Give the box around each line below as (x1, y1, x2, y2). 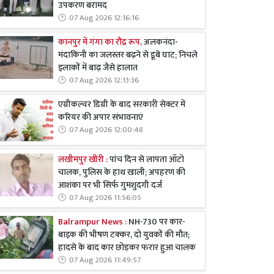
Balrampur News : (58, 214, 127, 229)
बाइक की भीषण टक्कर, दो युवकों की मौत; (58, 227, 190, 242)
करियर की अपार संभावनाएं (58, 109, 143, 125)
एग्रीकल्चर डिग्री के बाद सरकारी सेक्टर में (58, 97, 185, 112)
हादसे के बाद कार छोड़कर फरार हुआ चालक (58, 240, 196, 255)
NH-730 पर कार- (127, 214, 185, 229)
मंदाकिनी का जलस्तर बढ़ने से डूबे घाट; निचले (58, 48, 198, 63)
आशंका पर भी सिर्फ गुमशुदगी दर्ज (58, 177, 162, 193)
